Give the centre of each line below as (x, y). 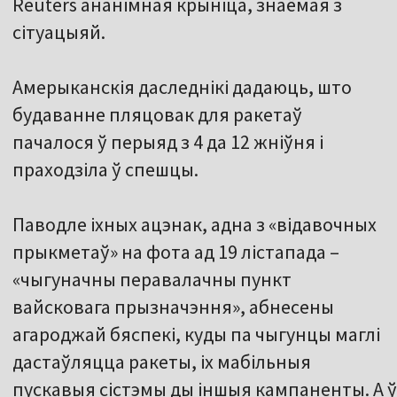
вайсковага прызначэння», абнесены (173, 307)
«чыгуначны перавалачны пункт (152, 280)
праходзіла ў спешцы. (105, 170)
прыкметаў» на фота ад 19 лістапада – (176, 252)
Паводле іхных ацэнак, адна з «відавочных (195, 225)
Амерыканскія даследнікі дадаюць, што (182, 87)
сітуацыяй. (59, 32)
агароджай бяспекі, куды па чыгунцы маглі (196, 335)
